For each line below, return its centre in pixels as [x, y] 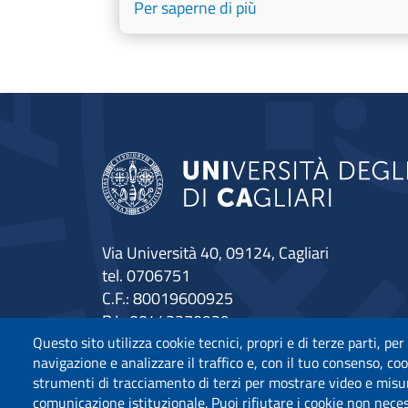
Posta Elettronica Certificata [198, 343]
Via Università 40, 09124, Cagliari [215, 252]
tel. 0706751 [146, 275]
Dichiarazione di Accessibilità [201, 366]
